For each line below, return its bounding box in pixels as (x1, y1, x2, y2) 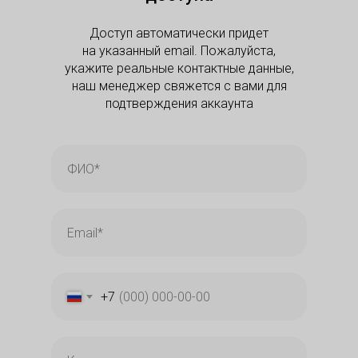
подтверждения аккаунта (105, 96, 253, 111)
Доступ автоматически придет (89, 26, 268, 41)
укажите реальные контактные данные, (64, 61, 294, 76)
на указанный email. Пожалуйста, (82, 43, 276, 58)
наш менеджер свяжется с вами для (71, 78, 287, 93)
